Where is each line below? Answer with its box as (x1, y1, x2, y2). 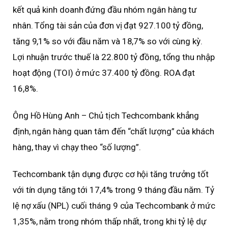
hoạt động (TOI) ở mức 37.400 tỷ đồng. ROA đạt (13, 68, 195, 78)
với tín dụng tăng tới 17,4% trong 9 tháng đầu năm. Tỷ (13, 185, 214, 195)
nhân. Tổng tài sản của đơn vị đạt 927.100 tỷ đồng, (13, 20, 203, 31)
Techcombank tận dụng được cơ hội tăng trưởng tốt (13, 169, 209, 180)
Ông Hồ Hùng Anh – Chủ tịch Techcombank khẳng (13, 110, 199, 121)
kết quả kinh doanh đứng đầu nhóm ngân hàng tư (13, 5, 197, 15)
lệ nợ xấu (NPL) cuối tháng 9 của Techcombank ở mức (13, 201, 215, 211)
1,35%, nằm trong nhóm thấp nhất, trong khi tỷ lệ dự (13, 216, 207, 227)
